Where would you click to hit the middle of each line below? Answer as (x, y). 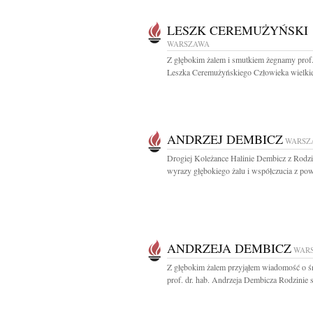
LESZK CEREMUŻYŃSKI (238, 30)
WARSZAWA (188, 44)
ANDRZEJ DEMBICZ (225, 139)
